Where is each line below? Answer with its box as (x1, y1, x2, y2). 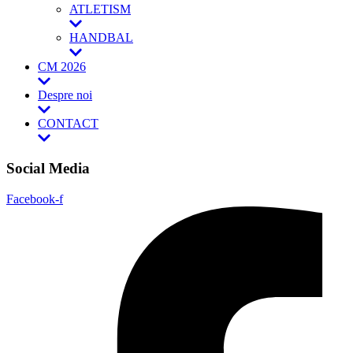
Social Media (6, 160, 90, 177)
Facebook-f (6, 191, 63, 206)
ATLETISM (69, 2, 131, 16)
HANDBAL (69, 31, 133, 45)
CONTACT (38, 117, 98, 131)
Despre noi (38, 87, 92, 102)
